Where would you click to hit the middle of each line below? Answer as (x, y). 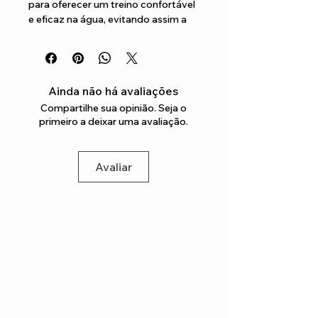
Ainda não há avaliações (113, 91)
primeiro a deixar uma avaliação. (113, 121)
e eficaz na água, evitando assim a (108, 19)
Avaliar (113, 166)
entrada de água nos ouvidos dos (106, 34)
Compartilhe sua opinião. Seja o (113, 108)
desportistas (58, 49)
